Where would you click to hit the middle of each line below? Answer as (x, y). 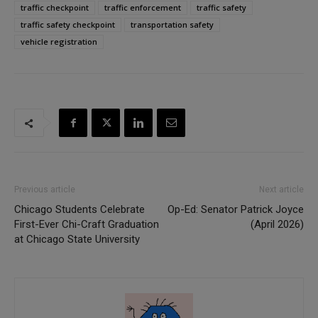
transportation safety (172, 25)
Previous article (45, 190)
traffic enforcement (143, 8)
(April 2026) (277, 225)
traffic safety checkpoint (68, 25)
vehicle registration (59, 42)
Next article (281, 190)
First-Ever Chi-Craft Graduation (87, 225)
